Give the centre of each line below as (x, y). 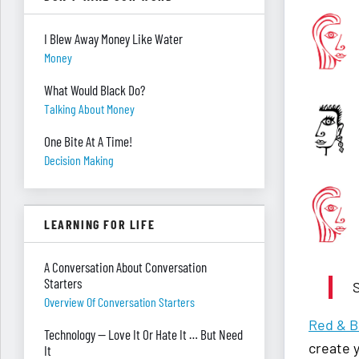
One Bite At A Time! (88, 141)
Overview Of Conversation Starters (119, 302)
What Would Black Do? (95, 90)
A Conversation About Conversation (125, 267)
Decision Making (79, 160)
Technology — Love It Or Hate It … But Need (143, 334)
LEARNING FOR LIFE (100, 224)
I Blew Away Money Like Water (113, 38)
